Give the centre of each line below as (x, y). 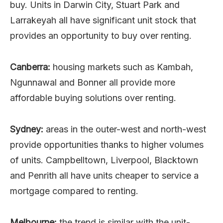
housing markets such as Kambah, (122, 67)
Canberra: (30, 67)
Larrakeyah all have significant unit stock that (103, 20)
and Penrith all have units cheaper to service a (104, 175)
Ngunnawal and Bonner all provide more (93, 82)
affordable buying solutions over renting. (93, 98)
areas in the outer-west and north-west (125, 129)
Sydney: (27, 129)
